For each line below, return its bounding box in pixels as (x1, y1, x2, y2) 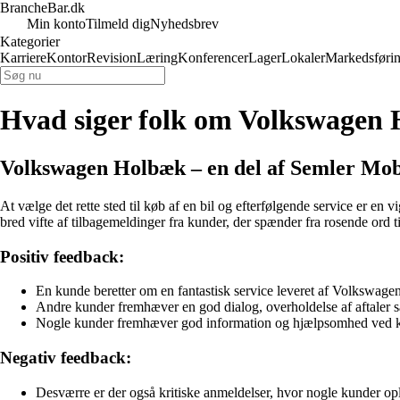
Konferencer (178, 50, 248, 65)
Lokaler (281, 50, 325, 65)
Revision (87, 50, 137, 65)
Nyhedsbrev (150, 16, 219, 31)
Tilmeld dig (86, 16, 150, 31)
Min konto (27, 16, 86, 31)
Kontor (46, 50, 87, 65)
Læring (137, 50, 178, 65)
